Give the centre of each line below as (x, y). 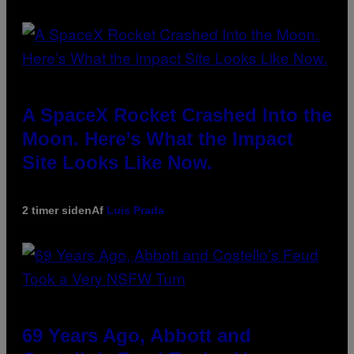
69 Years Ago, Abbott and (137, 335)
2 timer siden (57, 210)
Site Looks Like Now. (117, 162)
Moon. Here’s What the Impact (158, 138)
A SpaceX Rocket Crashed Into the (177, 115)
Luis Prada (136, 210)
